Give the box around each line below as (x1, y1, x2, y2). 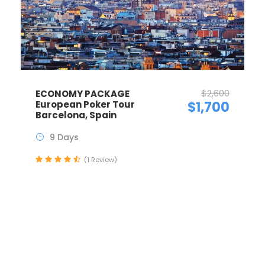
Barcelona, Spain (35, 108, 117, 121)
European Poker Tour (35, 98, 135, 111)
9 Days (50, 131, 79, 143)
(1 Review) (84, 154, 117, 164)
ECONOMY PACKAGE (35, 87, 130, 100)
